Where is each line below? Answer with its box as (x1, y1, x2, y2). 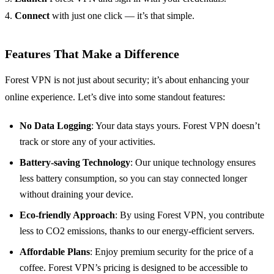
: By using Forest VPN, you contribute (115, 210, 264, 221)
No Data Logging (20, 120, 91, 131)
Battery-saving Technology (20, 157, 130, 168)
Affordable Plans (20, 246, 90, 257)
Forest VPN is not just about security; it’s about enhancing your (5, 75, 249, 86)
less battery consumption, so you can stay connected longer (20, 173, 247, 184)
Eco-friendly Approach (20, 210, 115, 221)
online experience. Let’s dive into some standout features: (5, 92, 225, 103)
